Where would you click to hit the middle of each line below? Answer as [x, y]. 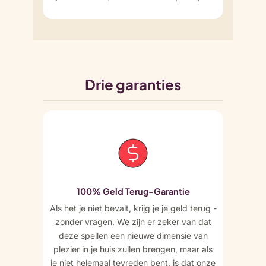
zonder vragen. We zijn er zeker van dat [133, 221]
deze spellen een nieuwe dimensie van [133, 235]
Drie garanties [133, 84]
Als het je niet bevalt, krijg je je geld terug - [133, 208]
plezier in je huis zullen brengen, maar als [133, 249]
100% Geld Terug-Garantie [133, 191]
